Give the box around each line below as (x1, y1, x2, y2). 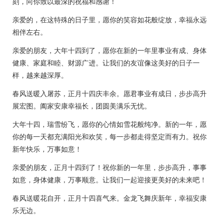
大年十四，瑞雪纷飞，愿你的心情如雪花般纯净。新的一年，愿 (12, 120, 207, 128)
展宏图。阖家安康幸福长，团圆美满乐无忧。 (12, 102, 151, 110)
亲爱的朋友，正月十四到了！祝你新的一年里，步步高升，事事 (12, 164, 207, 171)
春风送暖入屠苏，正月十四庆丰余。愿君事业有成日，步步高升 (12, 90, 207, 98)
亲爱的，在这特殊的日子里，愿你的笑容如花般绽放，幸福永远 (12, 16, 207, 24)
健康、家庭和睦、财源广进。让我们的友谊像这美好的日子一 (12, 59, 200, 67)
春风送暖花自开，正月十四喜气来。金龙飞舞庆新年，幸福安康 (12, 194, 207, 202)
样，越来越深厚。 (12, 71, 68, 79)
